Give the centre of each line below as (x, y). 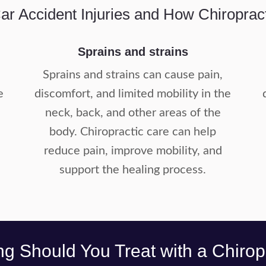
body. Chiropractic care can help (133, 132)
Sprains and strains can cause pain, (133, 75)
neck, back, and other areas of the (133, 113)
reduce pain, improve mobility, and (133, 151)
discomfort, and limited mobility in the (133, 94)
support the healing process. (133, 170)
